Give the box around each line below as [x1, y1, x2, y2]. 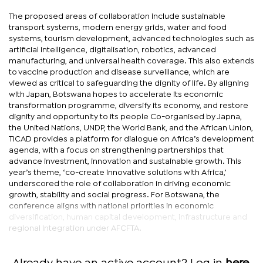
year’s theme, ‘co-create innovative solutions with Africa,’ [9, 168, 226, 176]
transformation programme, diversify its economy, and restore [9, 102, 248, 109]
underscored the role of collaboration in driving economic [9, 180, 231, 187]
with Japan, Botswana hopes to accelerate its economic [9, 90, 223, 98]
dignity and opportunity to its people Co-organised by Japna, [9, 113, 242, 120]
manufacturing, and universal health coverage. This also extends [9, 57, 254, 65]
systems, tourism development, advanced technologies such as [9, 35, 254, 42]
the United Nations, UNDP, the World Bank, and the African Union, [9, 124, 253, 131]
